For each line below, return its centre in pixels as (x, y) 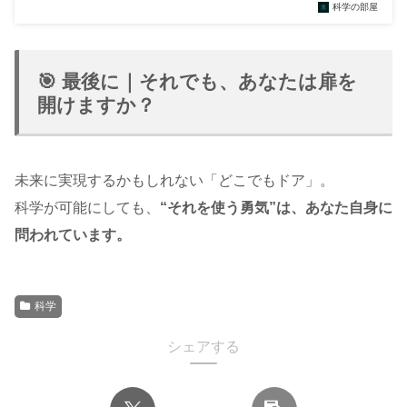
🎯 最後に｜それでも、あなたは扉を (197, 81)
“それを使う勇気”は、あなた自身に (276, 207)
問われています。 (73, 234)
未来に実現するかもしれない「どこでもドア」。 (174, 180)
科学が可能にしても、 (87, 207)
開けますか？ (96, 104)
